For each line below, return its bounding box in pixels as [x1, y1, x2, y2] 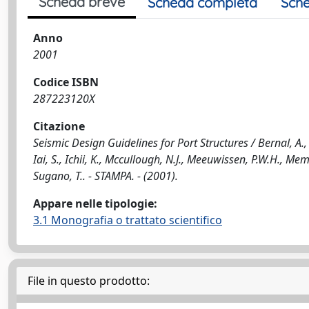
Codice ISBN [33, 74, 99, 90]
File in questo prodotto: [28, 273, 150, 288]
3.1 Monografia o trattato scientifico [33, 212, 222, 228]
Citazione [33, 119, 85, 134]
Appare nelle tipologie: [33, 196, 157, 211]
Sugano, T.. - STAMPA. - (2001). [33, 168, 178, 183]
